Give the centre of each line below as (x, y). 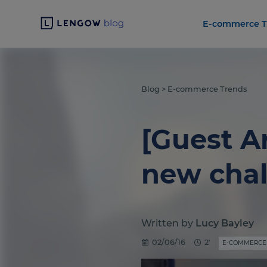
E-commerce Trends (207, 89)
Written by (168, 223)
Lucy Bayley (225, 223)
